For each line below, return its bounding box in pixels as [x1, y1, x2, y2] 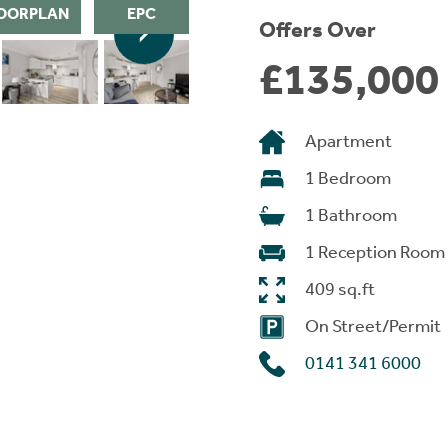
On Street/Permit [305, 315, 441, 337]
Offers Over [259, 17, 376, 43]
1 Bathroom [305, 204, 397, 226]
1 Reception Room [305, 241, 445, 263]
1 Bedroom [305, 167, 391, 189]
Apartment [305, 130, 392, 152]
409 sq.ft [305, 278, 375, 300]
